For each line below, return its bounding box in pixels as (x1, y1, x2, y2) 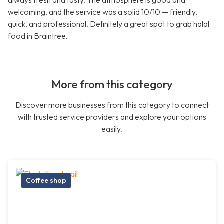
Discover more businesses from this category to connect (15, 100, 209, 110)
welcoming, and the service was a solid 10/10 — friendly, (8, 7, 197, 17)
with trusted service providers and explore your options (17, 112, 206, 122)
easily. (101, 124, 122, 134)
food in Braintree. (8, 31, 68, 41)
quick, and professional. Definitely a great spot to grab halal (8, 19, 209, 29)
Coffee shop (26, 176, 66, 185)
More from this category (51, 77, 173, 92)
